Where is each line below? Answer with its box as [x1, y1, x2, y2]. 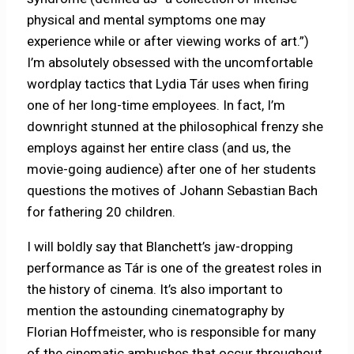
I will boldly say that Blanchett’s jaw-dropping [27, 239, 294, 255]
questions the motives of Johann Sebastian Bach [27, 183, 318, 199]
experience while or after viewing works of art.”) [27, 33, 310, 50]
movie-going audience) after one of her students [27, 161, 317, 178]
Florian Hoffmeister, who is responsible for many [27, 324, 317, 341]
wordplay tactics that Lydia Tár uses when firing [27, 76, 310, 92]
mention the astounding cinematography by [27, 303, 285, 319]
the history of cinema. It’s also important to [27, 281, 284, 298]
